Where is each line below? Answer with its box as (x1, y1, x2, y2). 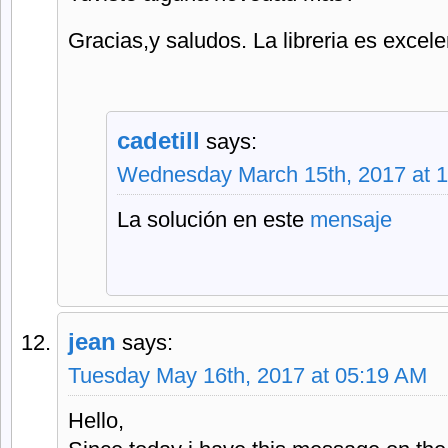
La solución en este (117, 207, 310, 232)
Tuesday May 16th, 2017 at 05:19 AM (68, 363, 427, 388)
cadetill (117, 127, 200, 154)
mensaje (310, 207, 392, 232)
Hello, (68, 408, 124, 433)
